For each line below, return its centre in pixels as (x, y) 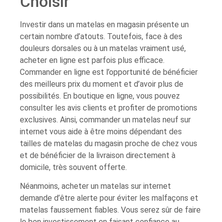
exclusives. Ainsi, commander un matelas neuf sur (105, 119)
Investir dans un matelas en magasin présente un (104, 24)
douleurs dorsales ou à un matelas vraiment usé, (103, 48)
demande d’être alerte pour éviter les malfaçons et (109, 198)
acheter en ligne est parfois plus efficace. (92, 60)
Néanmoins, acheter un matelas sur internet (95, 186)
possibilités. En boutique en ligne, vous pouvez (100, 96)
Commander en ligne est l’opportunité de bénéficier (109, 72)
